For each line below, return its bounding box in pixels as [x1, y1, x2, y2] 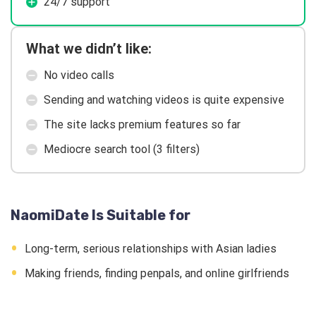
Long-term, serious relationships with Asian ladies [25, 242, 276, 256]
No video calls [44, 68, 114, 83]
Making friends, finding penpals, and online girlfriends [25, 267, 289, 281]
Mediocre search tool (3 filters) [44, 142, 200, 157]
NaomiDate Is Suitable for [11, 207, 190, 224]
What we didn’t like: [26, 40, 152, 58]
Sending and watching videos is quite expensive [44, 93, 284, 107]
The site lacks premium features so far [44, 118, 241, 132]
